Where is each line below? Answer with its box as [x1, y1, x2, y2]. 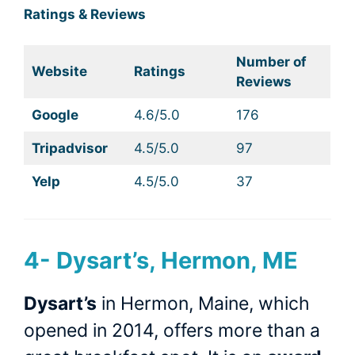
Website [31, 63, 87, 79]
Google [31, 106, 78, 123]
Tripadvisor [31, 139, 108, 156]
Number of [235, 53, 307, 70]
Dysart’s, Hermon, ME [56, 246, 298, 275]
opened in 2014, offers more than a [24, 319, 320, 342]
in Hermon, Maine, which [97, 292, 310, 315]
